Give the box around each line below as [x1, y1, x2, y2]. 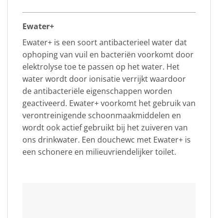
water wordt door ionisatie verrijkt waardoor [22, 73, 186, 85]
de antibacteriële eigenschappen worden [22, 86, 172, 97]
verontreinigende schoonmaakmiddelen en [22, 110, 181, 121]
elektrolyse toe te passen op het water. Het [22, 61, 180, 73]
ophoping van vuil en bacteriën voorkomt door [22, 49, 194, 60]
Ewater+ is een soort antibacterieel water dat [22, 37, 187, 48]
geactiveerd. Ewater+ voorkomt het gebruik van [22, 98, 196, 109]
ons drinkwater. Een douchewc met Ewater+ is [22, 134, 191, 145]
